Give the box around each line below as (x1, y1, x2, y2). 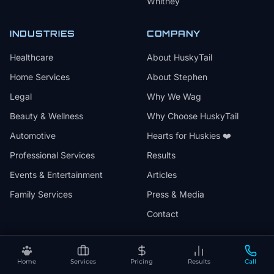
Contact (147, 209, 179, 219)
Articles (147, 169, 177, 180)
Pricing (130, 257, 154, 265)
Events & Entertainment (10, 169, 103, 180)
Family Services (10, 189, 72, 199)
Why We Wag (147, 91, 201, 102)
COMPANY (147, 28, 201, 39)
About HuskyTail (147, 52, 212, 62)
